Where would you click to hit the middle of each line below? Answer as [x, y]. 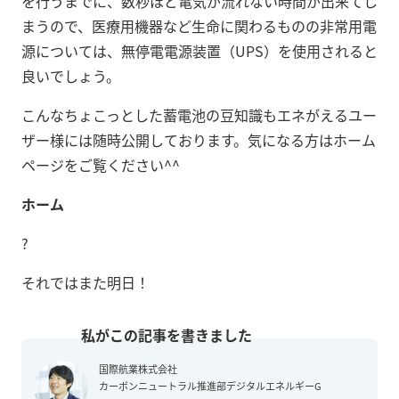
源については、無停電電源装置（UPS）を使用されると [199, 50]
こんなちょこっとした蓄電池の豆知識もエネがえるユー [199, 114]
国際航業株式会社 [138, 368]
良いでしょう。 [71, 75]
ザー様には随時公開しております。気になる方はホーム [199, 139]
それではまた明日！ [85, 282]
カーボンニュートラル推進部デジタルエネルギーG [210, 385]
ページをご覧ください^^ [101, 164]
